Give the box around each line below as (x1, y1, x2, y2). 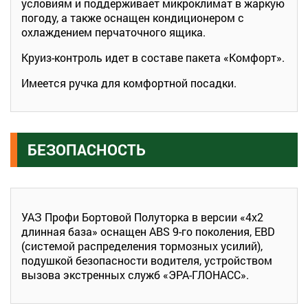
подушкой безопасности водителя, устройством (21, 252, 272, 267)
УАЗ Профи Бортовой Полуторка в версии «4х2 (21, 209, 263, 224)
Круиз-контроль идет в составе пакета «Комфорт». (21, 49, 285, 65)
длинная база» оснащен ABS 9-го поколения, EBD (21, 223, 275, 239)
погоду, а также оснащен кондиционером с (21, 10, 244, 25)
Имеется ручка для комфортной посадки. (21, 75, 236, 90)
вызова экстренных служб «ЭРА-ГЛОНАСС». (21, 267, 249, 282)
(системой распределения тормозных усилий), (21, 238, 263, 253)
